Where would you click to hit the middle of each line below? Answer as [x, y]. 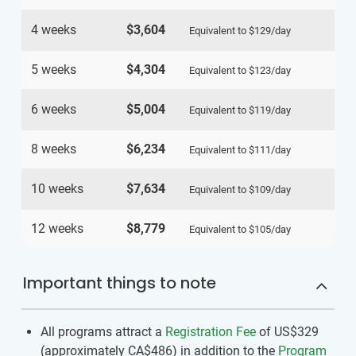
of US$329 [287, 332]
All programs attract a [103, 332]
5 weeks [54, 70]
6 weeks [54, 110]
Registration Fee [211, 332]
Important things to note [120, 283]
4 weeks [54, 30]
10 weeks [57, 189]
